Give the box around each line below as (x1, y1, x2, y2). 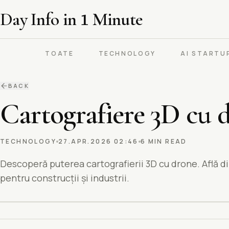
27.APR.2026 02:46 (58, 137, 139, 146)
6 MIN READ (140, 137, 187, 146)
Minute (88, 8, 143, 30)
